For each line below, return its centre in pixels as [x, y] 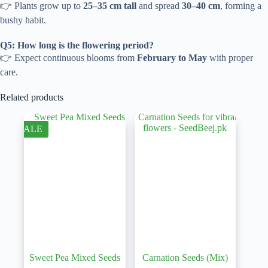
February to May [172, 58]
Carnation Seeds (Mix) [185, 257]
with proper [230, 58]
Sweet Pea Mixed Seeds [74, 257]
